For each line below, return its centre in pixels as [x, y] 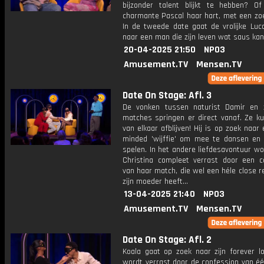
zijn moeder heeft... [155, 181]
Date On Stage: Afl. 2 [167, 240]
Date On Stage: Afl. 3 [167, 95]
